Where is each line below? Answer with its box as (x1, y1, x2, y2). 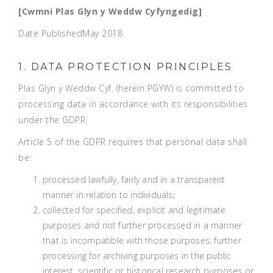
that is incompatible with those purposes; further (43, 235, 241, 246)
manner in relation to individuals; (43, 189, 175, 200)
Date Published (18, 27, 82, 39)
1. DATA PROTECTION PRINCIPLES (18, 61, 233, 73)
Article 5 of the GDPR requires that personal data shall (18, 136, 247, 147)
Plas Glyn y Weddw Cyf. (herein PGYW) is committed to (18, 82, 244, 94)
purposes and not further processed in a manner (43, 219, 243, 231)
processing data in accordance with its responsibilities (18, 98, 248, 110)
